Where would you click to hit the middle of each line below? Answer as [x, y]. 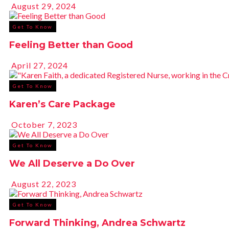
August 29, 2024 [43, 6]
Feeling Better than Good [71, 45]
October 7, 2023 [43, 125]
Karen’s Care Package [62, 105]
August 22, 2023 [43, 184]
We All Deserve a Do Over [72, 164]
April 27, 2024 [39, 65]
